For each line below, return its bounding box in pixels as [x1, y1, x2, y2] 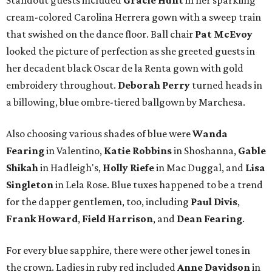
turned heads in [190, 79, 262, 92]
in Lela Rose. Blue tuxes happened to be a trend [53, 178, 263, 191]
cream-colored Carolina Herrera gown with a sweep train [6, 11, 261, 24]
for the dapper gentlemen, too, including [6, 195, 191, 208]
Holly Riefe [103, 161, 154, 174]
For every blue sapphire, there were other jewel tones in [6, 244, 250, 257]
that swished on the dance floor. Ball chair [6, 28, 195, 41]
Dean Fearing [177, 212, 242, 225]
